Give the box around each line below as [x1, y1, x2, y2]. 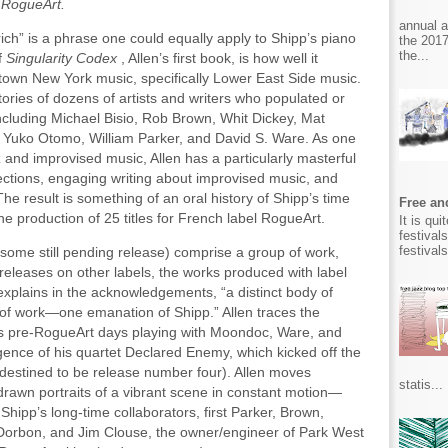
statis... [399, 376, 443, 392]
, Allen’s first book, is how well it [121, 50, 318, 66]
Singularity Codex [6, 50, 121, 66]
